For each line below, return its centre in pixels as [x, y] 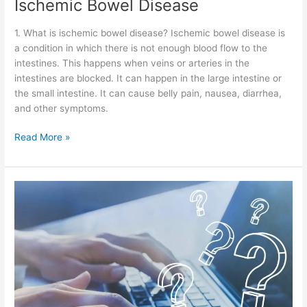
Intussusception [49, 188]
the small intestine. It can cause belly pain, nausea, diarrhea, [148, 93]
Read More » [42, 137]
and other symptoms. [62, 108]
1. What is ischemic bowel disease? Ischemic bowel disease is [150, 33]
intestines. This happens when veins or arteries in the [132, 63]
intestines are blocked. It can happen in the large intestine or [148, 78]
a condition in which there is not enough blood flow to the [141, 48]
